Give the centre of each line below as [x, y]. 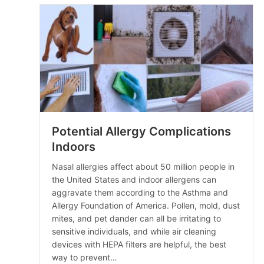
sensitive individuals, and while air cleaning [134, 231]
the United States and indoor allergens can [134, 179]
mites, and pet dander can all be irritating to [136, 218]
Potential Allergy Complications [141, 131]
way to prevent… [85, 257]
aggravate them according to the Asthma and [140, 192]
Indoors [74, 146]
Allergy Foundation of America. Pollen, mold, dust [146, 205]
